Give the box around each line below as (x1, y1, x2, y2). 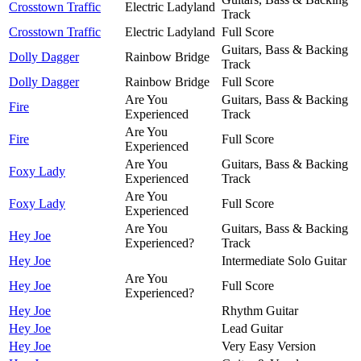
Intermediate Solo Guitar (222, 253, 346, 268)
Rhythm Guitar (222, 303, 298, 317)
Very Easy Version (222, 338, 316, 353)
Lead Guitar (222, 321, 283, 335)
